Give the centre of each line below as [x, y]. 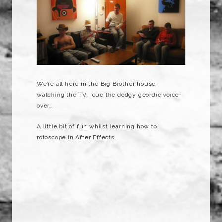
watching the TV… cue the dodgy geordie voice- [110, 95]
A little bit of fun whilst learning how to [97, 127]
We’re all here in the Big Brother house [96, 84]
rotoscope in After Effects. [77, 138]
